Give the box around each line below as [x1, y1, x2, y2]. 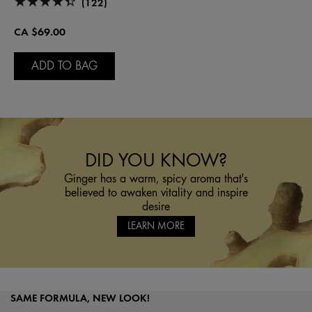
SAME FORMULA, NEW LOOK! [10, 291, 150, 304]
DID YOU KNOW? [85, 148, 227, 171]
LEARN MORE [127, 219, 185, 232]
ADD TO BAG [31, 58, 97, 72]
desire [142, 198, 170, 213]
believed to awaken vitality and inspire [64, 185, 248, 199]
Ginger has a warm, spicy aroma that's [64, 171, 248, 185]
